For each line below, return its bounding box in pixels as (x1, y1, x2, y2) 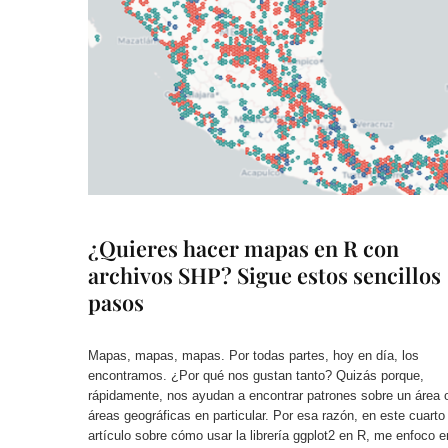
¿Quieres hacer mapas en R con (87, 234, 399, 263)
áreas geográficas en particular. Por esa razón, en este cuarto (87, 408, 445, 424)
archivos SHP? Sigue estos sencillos (87, 261, 441, 290)
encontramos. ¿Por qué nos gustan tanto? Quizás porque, (87, 368, 424, 384)
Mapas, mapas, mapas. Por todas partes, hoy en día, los (87, 348, 419, 364)
